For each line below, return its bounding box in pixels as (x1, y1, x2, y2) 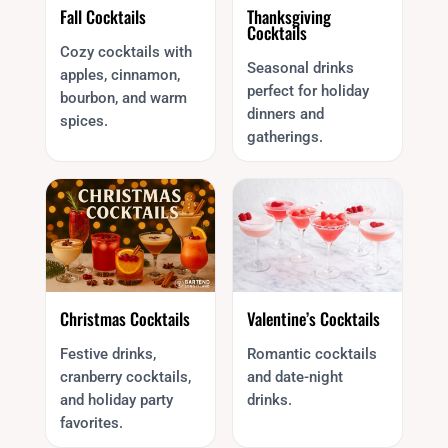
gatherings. (246, 127, 323, 146)
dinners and (246, 104, 324, 123)
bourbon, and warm (59, 88, 187, 107)
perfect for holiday (246, 81, 369, 100)
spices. (59, 111, 108, 130)
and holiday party (59, 390, 173, 409)
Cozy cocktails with (59, 42, 192, 61)
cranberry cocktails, (59, 367, 191, 386)
